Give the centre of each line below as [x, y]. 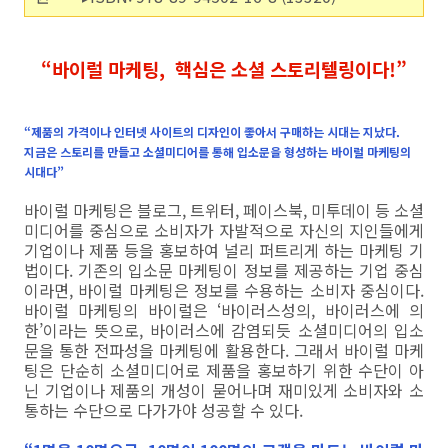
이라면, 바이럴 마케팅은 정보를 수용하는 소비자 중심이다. [224, 290]
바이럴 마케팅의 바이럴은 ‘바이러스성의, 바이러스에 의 [224, 310]
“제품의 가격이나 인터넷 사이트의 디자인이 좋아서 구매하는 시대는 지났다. [212, 131]
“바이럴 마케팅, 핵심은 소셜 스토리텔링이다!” [224, 68]
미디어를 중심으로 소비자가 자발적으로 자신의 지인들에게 [224, 230]
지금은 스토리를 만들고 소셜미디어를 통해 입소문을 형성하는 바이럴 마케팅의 [217, 151]
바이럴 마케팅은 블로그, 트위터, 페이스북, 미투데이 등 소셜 [224, 210]
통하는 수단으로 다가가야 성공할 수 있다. [163, 410]
